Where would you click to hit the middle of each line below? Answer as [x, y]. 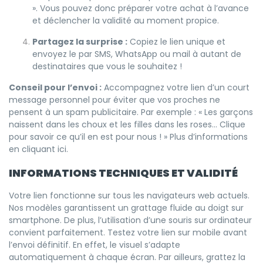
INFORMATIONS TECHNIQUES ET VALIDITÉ [123, 173]
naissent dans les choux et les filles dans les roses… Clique [127, 124]
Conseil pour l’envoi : [55, 87]
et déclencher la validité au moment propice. [126, 20]
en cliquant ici [38, 149]
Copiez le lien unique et [176, 41]
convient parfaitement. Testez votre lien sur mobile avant [128, 232]
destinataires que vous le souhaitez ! [107, 66]
